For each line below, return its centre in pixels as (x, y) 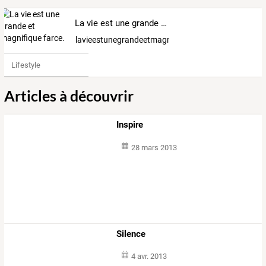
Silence (131, 234)
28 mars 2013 (154, 148)
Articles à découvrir (69, 96)
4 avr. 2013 (149, 256)
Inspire (130, 125)
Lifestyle (26, 65)
